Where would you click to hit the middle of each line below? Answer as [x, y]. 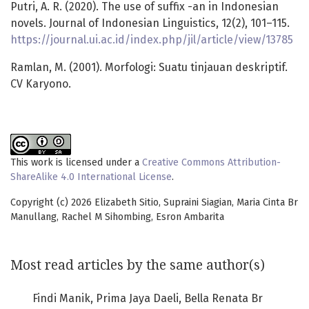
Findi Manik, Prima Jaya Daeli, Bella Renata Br [148, 299]
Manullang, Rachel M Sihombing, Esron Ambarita [117, 217]
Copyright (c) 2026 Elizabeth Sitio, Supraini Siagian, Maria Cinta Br [154, 203]
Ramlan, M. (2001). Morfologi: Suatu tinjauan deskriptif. [149, 68]
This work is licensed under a [76, 163]
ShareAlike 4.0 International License [91, 177]
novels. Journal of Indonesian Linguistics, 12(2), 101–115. [150, 23]
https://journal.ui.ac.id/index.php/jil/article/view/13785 [152, 40]
